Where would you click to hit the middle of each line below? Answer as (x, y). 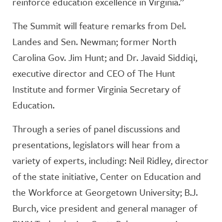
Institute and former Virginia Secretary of (96, 89)
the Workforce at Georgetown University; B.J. (105, 192)
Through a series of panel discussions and (96, 129)
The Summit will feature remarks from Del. (99, 26)
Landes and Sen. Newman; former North (94, 41)
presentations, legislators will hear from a (96, 144)
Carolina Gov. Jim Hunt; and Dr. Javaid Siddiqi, (105, 57)
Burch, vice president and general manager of (105, 208)
